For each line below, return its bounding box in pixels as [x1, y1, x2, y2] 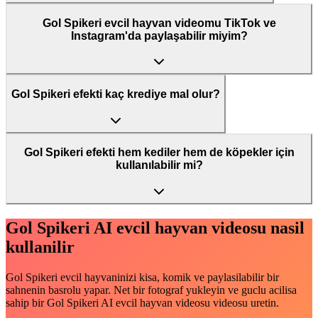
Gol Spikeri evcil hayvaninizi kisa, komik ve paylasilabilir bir [6, 270, 279, 283]
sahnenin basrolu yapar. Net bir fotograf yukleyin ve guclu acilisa [6, 283, 297, 296]
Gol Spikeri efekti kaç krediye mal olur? [11, 88, 220, 101]
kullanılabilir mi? [115, 159, 203, 172]
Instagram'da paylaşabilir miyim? [70, 29, 248, 42]
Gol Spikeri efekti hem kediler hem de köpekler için [23, 146, 295, 159]
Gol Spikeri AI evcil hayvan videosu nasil [6, 218, 305, 237]
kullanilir [6, 237, 75, 256]
